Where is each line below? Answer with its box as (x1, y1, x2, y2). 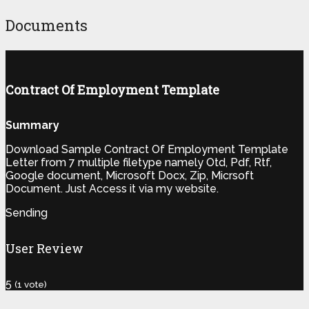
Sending (6, 206, 48, 219)
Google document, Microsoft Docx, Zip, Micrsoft (6, 168, 254, 182)
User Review (6, 240, 83, 257)
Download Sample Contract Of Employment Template (6, 142, 288, 156)
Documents (6, 14, 88, 35)
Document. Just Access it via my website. (6, 181, 219, 195)
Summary (6, 118, 59, 132)
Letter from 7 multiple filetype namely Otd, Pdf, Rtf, (6, 155, 272, 169)
